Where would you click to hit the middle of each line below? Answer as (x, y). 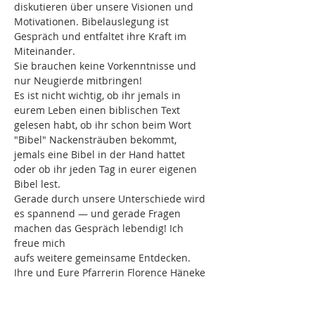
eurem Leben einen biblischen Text (98, 110)
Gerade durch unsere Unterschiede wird (111, 199)
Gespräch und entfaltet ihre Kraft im (102, 36)
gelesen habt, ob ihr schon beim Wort (104, 125)
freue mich (40, 243)
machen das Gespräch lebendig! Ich (100, 228)
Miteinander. (45, 51)
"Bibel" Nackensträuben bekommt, (97, 140)
